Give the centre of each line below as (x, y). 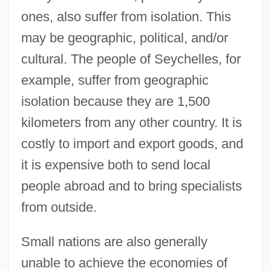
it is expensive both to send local (116, 165)
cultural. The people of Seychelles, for (131, 59)
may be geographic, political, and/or (124, 38)
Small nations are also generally (114, 241)
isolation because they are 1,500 (115, 101)
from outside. (59, 207)
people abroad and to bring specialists (131, 186)
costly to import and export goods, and (132, 143)
